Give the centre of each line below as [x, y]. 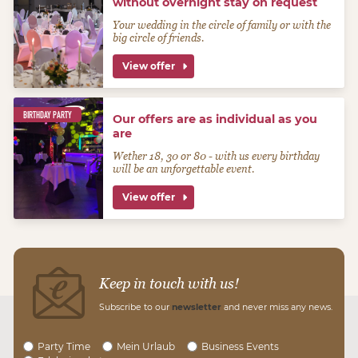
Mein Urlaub [145, 346]
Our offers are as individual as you [215, 119]
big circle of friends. [159, 38]
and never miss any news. [277, 307]
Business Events [240, 346]
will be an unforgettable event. [184, 169]
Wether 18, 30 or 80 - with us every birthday [217, 156]
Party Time [64, 346]
